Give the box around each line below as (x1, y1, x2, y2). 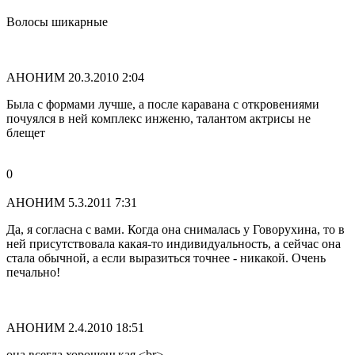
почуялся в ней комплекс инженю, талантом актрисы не (6, 112, 311, 126)
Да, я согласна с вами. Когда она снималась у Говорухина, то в (6, 223, 345, 237)
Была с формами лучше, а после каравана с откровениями (6, 97, 319, 112)
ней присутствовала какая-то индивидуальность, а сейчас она (6, 237, 341, 251)
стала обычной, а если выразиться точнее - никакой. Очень (6, 251, 326, 265)
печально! (6, 265, 60, 280)
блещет (6, 126, 45, 140)
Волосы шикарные (6, 15, 108, 29)
